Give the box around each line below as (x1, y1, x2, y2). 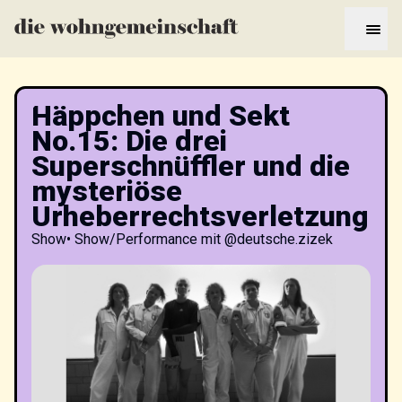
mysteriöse (31, 174, 182, 208)
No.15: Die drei (31, 124, 227, 158)
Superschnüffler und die (31, 149, 350, 183)
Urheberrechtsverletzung (31, 199, 369, 233)
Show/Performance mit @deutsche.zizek (74, 231, 333, 248)
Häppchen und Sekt (31, 99, 290, 133)
